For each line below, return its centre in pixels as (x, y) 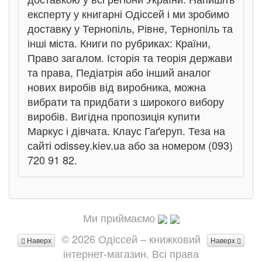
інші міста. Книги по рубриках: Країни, (119, 43)
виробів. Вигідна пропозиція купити (114, 116)
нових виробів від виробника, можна (117, 87)
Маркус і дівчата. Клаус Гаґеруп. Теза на (126, 130)
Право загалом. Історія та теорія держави (130, 57)
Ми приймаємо (119, 218)
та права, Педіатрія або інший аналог (119, 72)
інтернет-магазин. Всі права (131, 253)
